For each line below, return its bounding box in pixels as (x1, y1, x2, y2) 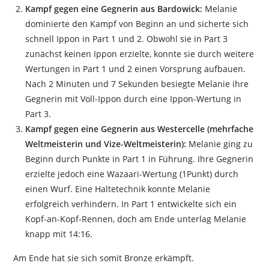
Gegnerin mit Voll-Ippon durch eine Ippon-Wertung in (25, 93, 242, 105)
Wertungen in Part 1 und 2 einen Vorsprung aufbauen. (25, 63, 246, 75)
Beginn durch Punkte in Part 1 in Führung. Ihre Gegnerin (25, 153, 254, 165)
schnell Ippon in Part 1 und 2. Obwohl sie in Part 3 (25, 33, 228, 45)
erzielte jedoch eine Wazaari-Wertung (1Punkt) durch (25, 168, 239, 180)
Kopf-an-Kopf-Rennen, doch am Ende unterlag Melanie (25, 213, 247, 225)
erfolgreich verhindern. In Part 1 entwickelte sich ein (25, 198, 237, 210)
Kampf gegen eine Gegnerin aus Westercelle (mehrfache (25, 123, 254, 135)
